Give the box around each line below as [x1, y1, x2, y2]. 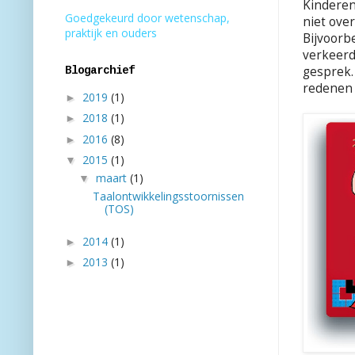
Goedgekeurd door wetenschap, [65, 10, 230, 26]
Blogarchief [65, 64, 135, 78]
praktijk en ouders [65, 25, 157, 41]
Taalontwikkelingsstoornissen [92, 189, 244, 204]
